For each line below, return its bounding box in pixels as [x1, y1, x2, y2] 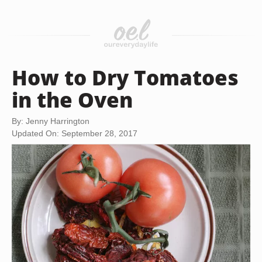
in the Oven [12, 85, 133, 113]
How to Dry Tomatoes [12, 63, 239, 91]
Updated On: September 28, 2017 [12, 129, 137, 138]
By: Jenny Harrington [12, 116, 89, 126]
